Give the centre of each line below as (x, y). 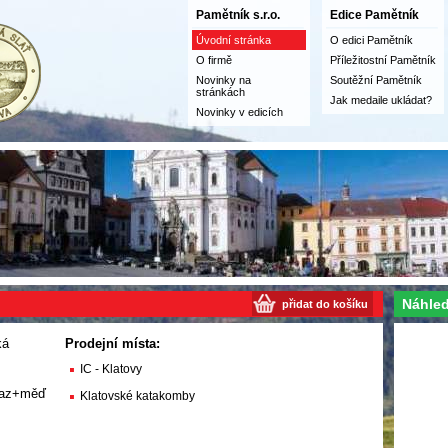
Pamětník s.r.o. (238, 15)
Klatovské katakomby (137, 396)
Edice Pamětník (374, 15)
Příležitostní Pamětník (383, 60)
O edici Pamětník (371, 40)
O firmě (214, 60)
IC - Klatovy (110, 369)
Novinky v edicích (239, 112)
